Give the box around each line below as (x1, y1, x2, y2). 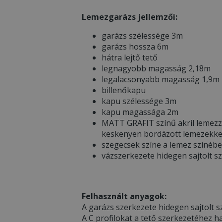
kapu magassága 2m (102, 106, 178, 117)
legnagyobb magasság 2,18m (102, 62, 211, 74)
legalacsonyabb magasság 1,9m (102, 73, 220, 85)
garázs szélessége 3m (102, 30, 183, 41)
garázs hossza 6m (102, 41, 168, 52)
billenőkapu (102, 84, 146, 96)
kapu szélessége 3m (102, 95, 176, 107)
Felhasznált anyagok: (82, 190, 166, 202)
